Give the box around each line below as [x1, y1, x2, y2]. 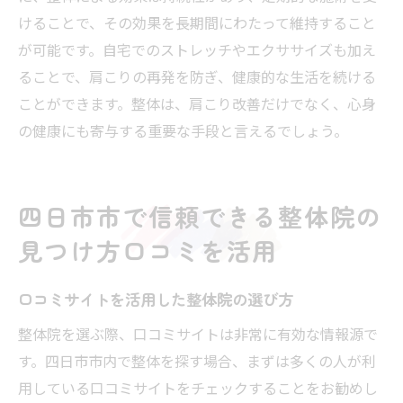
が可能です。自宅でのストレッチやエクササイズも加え [18, 38, 376, 60]
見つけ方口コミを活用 [18, 232, 279, 268]
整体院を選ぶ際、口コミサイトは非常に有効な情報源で [18, 322, 378, 345]
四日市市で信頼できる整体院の [18, 198, 383, 234]
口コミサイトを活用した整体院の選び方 [18, 287, 293, 310]
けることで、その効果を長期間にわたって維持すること [18, 11, 376, 33]
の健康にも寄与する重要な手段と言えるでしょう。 [18, 119, 348, 141]
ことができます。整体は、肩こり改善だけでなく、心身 [18, 92, 376, 114]
